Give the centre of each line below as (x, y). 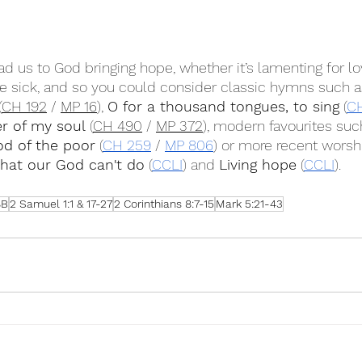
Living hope (258, 164)
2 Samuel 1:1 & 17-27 (61, 204)
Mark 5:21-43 (249, 204)
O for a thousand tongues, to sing (223, 106)
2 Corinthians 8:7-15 (164, 204)
